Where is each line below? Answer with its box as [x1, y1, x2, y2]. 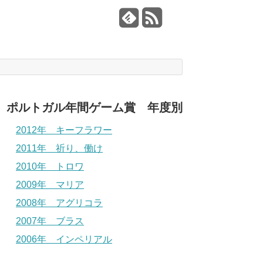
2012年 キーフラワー [16, 124, 112, 135]
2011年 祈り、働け [16, 143, 103, 153]
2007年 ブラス [16, 215, 84, 226]
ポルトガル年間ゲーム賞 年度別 [6, 100, 183, 114]
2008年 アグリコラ [16, 197, 103, 208]
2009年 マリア [16, 179, 84, 190]
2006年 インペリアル [16, 234, 112, 244]
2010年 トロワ [16, 161, 84, 171]
